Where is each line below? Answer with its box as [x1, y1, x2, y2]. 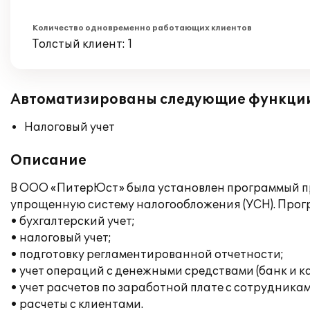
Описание [10, 152, 86, 169]
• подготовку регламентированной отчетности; [10, 248, 284, 262]
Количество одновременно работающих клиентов [33, 24, 252, 33]
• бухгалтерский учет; [10, 215, 135, 228]
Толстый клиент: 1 [33, 37, 133, 51]
